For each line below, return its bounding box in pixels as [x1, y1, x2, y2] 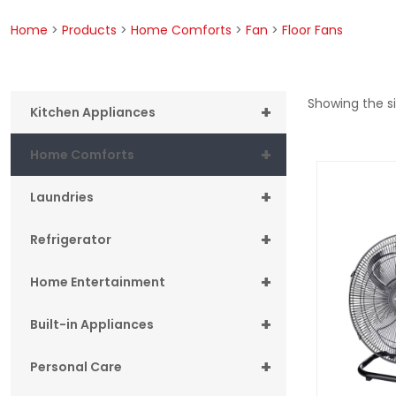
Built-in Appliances [30, 315, 154, 333]
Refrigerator [30, 230, 111, 248]
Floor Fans [282, 20, 343, 39]
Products [62, 20, 117, 39]
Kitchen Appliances [30, 103, 156, 121]
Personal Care [30, 357, 122, 376]
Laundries [30, 187, 94, 206]
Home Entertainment [30, 272, 165, 291]
